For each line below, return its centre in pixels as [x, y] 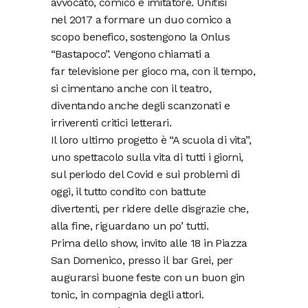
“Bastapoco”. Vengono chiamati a [131, 54]
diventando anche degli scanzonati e [140, 106]
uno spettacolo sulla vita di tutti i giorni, [147, 157]
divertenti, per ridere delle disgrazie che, [150, 209]
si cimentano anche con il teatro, [131, 89]
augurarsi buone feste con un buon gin [148, 278]
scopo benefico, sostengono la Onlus [140, 37]
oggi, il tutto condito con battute [129, 192]
